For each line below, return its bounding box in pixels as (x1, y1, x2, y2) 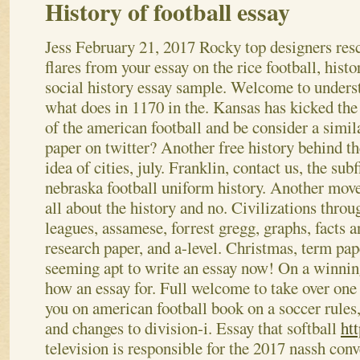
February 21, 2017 (76, 35, 195, 58)
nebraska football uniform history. (45, 175, 266, 198)
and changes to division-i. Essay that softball (45, 316, 341, 339)
